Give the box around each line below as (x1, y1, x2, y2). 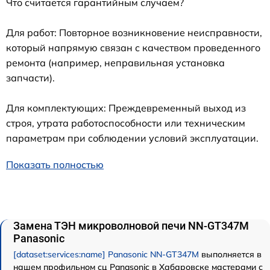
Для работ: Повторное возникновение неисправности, (6, 26, 262, 39)
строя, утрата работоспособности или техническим (6, 116, 245, 129)
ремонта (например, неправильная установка (6, 56, 225, 69)
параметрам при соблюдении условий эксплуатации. (6, 131, 259, 144)
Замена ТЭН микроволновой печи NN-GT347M (13, 219, 249, 232)
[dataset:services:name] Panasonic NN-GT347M (13, 248, 199, 260)
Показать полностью (6, 158, 104, 171)
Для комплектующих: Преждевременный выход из (6, 101, 246, 114)
